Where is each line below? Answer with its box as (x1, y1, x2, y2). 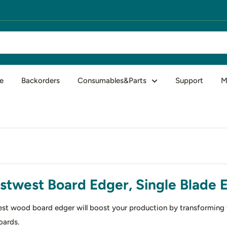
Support (175, 75, 203, 85)
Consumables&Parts (78, 75, 146, 85)
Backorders (21, 75, 60, 85)
